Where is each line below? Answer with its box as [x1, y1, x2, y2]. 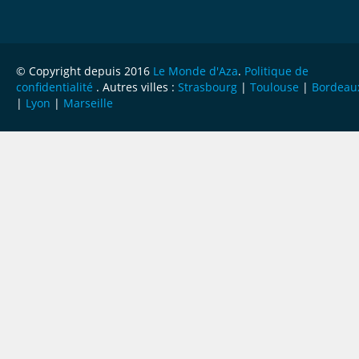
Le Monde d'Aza [153, 63, 238, 79]
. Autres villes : [93, 79, 178, 95]
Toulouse [250, 79, 299, 95]
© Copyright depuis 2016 [16, 63, 153, 79]
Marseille [63, 95, 113, 111]
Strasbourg [178, 79, 237, 95]
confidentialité [16, 79, 93, 95]
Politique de [244, 63, 309, 79]
